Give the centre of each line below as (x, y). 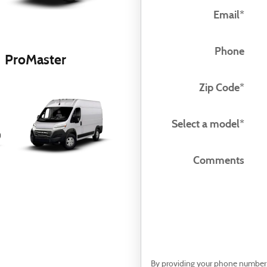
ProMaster (35, 60)
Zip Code (219, 87)
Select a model (205, 124)
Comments (218, 160)
